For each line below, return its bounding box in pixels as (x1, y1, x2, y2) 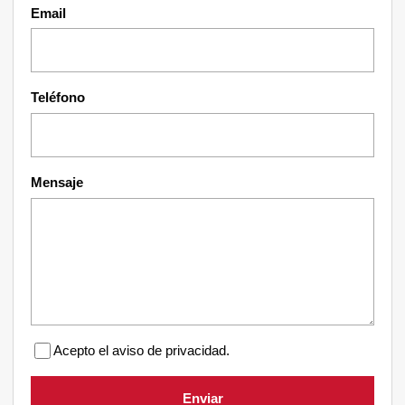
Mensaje (31, 174, 84, 190)
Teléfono (31, 89, 86, 106)
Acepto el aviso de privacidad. (53, 343, 231, 358)
